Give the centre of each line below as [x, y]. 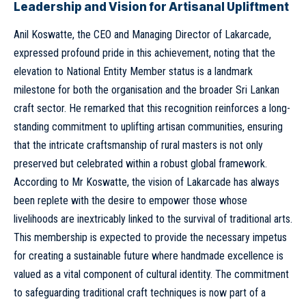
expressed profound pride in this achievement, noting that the [144, 53]
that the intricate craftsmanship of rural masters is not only [138, 145]
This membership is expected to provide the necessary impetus [150, 238]
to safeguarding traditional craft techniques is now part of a [140, 293]
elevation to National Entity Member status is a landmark [133, 72]
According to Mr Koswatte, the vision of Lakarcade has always [147, 182]
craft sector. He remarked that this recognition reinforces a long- [152, 109]
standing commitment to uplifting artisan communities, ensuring [148, 127]
